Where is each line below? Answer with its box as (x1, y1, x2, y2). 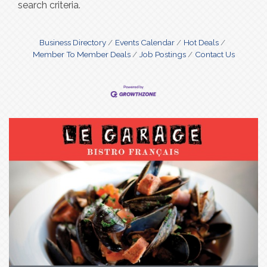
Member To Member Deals (32, 49, 131, 59)
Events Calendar (115, 38, 175, 47)
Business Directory (39, 38, 106, 47)
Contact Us (194, 49, 235, 59)
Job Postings (139, 49, 186, 59)
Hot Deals (184, 38, 219, 47)
